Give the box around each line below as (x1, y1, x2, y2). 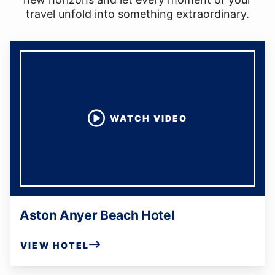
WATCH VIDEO (110, 113, 187, 123)
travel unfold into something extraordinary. (26, 7, 249, 20)
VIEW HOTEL (20, 239, 90, 250)
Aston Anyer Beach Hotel (20, 207, 175, 223)
